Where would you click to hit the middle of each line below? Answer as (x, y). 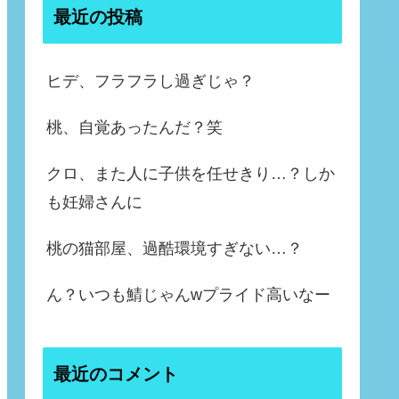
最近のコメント (116, 374)
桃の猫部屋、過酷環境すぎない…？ (175, 249)
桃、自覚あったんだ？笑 (134, 128)
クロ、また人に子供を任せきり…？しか (191, 174)
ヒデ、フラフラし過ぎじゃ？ (151, 81)
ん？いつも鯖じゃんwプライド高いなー (188, 295)
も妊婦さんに (94, 203)
